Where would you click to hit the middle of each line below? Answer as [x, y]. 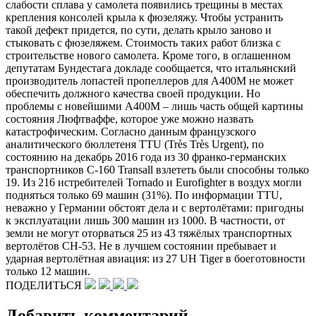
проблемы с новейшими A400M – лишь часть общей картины [154, 106]
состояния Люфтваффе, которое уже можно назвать [129, 119]
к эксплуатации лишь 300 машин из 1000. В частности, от [145, 220]
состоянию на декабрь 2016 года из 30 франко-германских [146, 157]
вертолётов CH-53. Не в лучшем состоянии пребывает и [141, 245]
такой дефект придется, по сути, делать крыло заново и [139, 30]
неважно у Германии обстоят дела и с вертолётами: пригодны [155, 207]
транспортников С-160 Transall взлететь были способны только [157, 169]
